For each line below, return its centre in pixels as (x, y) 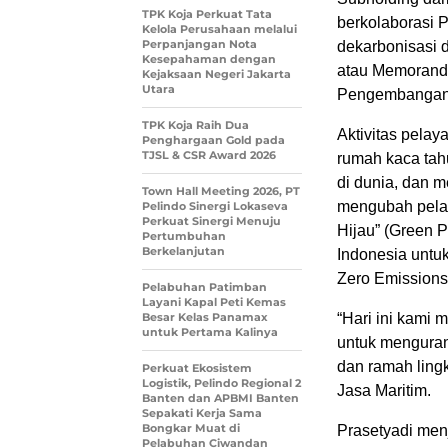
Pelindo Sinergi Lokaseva (215, 206)
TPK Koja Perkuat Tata (207, 14)
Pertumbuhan (184, 236)
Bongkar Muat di (191, 428)
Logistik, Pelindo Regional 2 (221, 383)
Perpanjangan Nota (199, 44)
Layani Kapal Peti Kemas (214, 302)
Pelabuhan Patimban (204, 287)
